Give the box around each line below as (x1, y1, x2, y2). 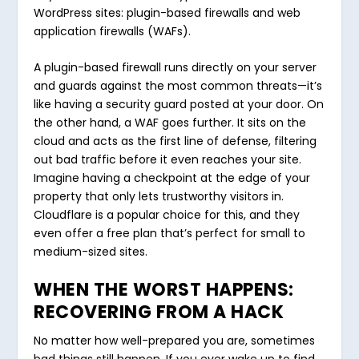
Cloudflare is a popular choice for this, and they (34, 207, 301, 224)
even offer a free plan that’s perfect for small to (34, 225, 306, 242)
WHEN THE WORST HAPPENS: (34, 277, 294, 303)
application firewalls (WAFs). (34, 22, 192, 39)
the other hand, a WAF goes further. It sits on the (34, 115, 307, 131)
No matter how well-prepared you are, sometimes (34, 333, 316, 349)
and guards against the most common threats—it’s (34, 78, 323, 95)
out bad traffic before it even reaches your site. (34, 151, 302, 168)
